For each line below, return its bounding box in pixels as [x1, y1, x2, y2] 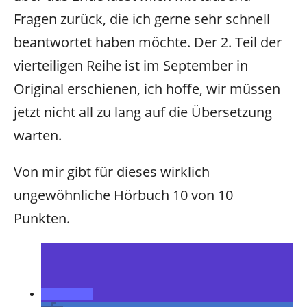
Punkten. [14, 208, 73, 228]
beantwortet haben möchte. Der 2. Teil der [14, 33, 282, 52]
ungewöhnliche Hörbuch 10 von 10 [14, 185, 233, 204]
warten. [14, 126, 62, 145]
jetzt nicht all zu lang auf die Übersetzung [14, 103, 272, 122]
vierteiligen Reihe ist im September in [14, 56, 248, 75]
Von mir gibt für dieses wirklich [14, 162, 210, 181]
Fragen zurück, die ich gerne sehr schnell [14, 10, 270, 29]
